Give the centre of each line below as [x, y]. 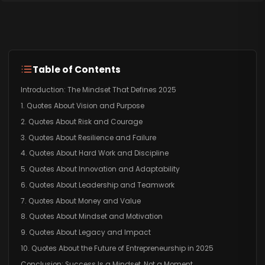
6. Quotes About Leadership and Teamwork [97, 185]
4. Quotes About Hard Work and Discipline [94, 153]
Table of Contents [76, 69]
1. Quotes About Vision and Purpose [82, 106]
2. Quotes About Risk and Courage [81, 122]
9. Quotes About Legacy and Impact [85, 233]
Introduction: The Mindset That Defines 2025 [98, 90]
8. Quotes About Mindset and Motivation [91, 217]
